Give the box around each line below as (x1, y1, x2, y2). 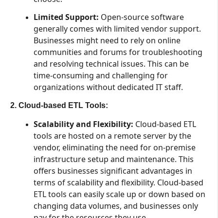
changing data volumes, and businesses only (33, 200, 198, 211)
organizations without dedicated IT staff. (33, 82, 183, 93)
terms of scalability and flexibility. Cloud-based (33, 177, 203, 188)
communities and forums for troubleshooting (33, 47, 202, 58)
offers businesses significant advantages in (33, 165, 192, 176)
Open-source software (98, 12, 184, 23)
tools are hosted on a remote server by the (33, 130, 191, 141)
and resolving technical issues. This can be (33, 58, 189, 70)
